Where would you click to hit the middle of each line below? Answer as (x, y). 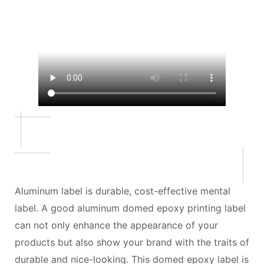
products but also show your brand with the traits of (132, 242)
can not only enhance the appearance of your (116, 225)
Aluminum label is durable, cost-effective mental (123, 191)
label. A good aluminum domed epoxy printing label (130, 208)
